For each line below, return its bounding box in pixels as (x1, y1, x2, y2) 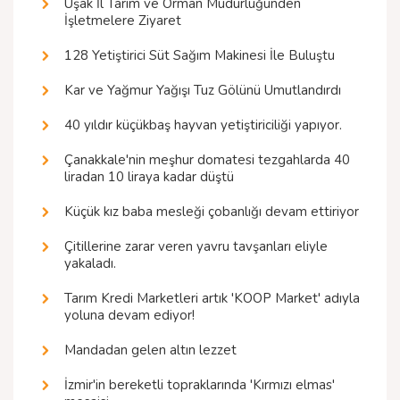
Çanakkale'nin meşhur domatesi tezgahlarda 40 (64, 151, 350, 170)
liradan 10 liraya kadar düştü (64, 168, 234, 187)
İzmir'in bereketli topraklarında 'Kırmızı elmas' (64, 376, 335, 395)
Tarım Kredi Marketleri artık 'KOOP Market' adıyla (64, 289, 360, 308)
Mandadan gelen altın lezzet (64, 341, 237, 360)
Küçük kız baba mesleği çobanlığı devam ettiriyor (64, 203, 359, 221)
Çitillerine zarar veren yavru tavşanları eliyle (64, 237, 328, 256)
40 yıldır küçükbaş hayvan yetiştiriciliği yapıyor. (64, 116, 342, 135)
